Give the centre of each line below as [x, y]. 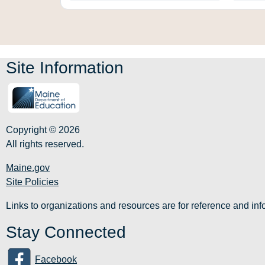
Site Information [65, 68]
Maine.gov [28, 168]
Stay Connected [66, 232]
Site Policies [32, 182]
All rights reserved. [45, 144]
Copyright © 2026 [43, 130]
